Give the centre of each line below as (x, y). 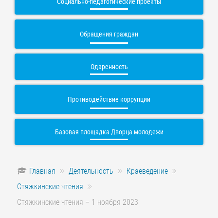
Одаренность (109, 67)
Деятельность (91, 171)
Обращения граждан (109, 34)
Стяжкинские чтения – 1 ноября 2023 (78, 202)
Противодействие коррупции (109, 99)
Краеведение (147, 171)
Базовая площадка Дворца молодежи (109, 132)
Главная (42, 171)
